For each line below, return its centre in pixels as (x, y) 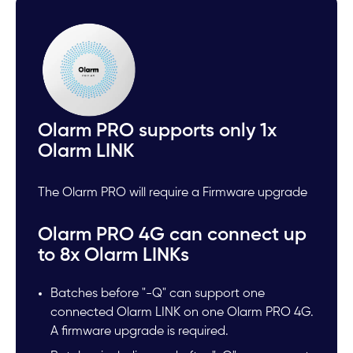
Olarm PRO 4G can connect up (173, 235)
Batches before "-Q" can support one (158, 294)
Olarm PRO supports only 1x (158, 130)
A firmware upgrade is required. (140, 332)
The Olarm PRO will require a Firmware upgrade (173, 193)
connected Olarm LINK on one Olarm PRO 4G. (182, 313)
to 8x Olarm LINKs (114, 256)
